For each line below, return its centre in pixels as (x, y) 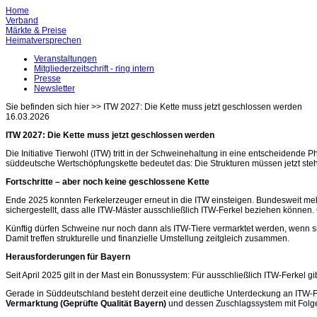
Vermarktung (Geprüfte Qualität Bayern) (86, 304)
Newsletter (54, 88)
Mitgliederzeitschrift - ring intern (94, 69)
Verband (22, 21)
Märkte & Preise (36, 30)
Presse (47, 79)
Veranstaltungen (65, 59)
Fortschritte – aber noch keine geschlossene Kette (108, 182)
